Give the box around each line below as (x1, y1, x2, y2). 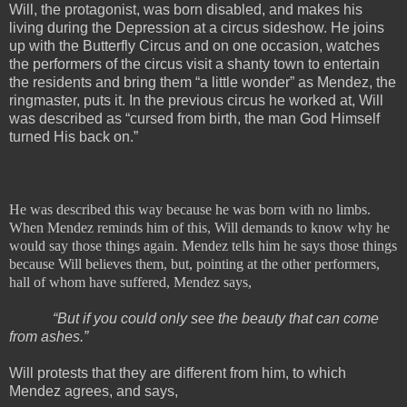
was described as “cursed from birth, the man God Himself (9, 110, 380, 126)
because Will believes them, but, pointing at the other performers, (9, 255, 380, 272)
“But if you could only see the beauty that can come (53, 310, 379, 326)
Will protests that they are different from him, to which (9, 364, 346, 381)
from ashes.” (9, 328, 92, 344)
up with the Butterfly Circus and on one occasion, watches (9, 37, 380, 54)
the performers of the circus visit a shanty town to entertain (9, 55, 380, 72)
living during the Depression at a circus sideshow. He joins (9, 19, 384, 35)
